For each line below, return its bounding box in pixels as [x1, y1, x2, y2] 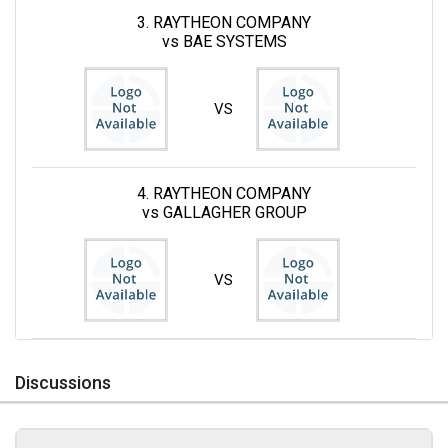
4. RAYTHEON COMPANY [137, 183, 311, 203]
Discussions [15, 371, 111, 393]
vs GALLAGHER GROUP [141, 202, 307, 222]
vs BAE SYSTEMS [161, 31, 287, 51]
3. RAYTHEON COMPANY [137, 12, 311, 32]
